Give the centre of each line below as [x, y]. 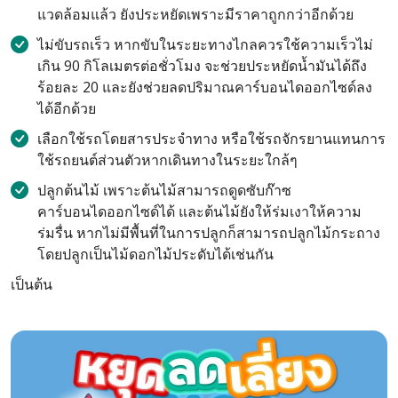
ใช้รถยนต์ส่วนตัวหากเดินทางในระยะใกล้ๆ [167, 160]
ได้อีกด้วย [67, 109]
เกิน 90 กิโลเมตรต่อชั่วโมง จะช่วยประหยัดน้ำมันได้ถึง [202, 66]
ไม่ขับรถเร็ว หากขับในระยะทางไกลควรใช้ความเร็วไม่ [205, 45]
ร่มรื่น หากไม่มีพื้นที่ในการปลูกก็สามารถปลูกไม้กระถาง [209, 233]
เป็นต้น [32, 285]
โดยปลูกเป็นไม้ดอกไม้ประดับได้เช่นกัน [155, 255]
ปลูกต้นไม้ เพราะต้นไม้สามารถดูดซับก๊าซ [164, 191]
